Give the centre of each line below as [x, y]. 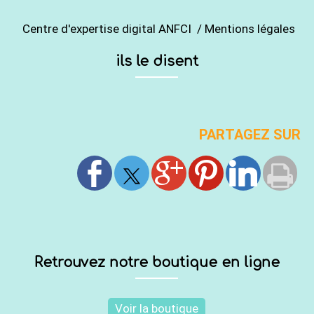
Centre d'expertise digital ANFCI [107, 28]
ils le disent [157, 61]
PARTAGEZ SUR [250, 134]
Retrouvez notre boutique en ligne [157, 262]
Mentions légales [252, 28]
